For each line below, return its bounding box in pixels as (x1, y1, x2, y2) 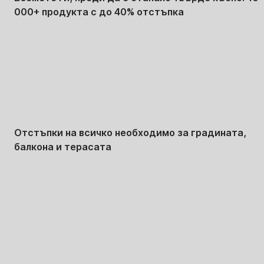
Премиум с (19, 159, 78, 172)
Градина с (19, 24, 74, 37)
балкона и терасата (14, 141, 111, 153)
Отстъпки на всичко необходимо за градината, (14, 127, 246, 139)
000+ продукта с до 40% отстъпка (14, 6, 184, 18)
